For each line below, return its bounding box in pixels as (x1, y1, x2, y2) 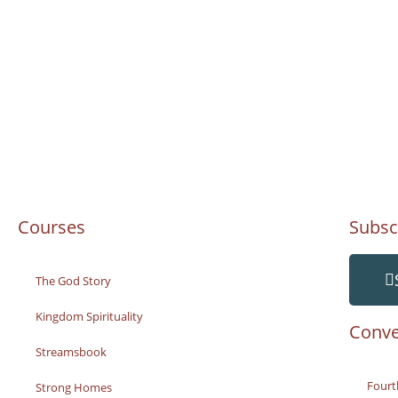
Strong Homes (36, 379, 112, 395)
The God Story (36, 273, 111, 289)
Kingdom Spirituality (36, 308, 143, 324)
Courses (18, 215, 85, 239)
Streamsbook (36, 344, 107, 360)
